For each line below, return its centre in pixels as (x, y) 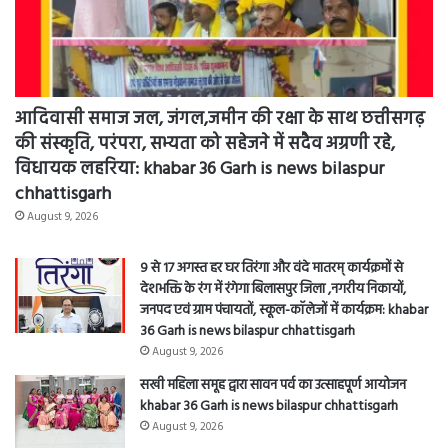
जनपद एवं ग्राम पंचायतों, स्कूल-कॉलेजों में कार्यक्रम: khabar (284, 311)
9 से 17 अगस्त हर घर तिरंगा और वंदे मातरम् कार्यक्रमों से (271, 269)
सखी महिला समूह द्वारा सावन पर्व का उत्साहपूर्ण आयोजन (273, 386)
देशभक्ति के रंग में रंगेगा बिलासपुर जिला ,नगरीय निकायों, (273, 290)
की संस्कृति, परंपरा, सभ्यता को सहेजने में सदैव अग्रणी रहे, (205, 145)
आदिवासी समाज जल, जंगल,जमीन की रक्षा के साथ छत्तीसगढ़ (220, 120)
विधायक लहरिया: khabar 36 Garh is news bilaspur (199, 170)
